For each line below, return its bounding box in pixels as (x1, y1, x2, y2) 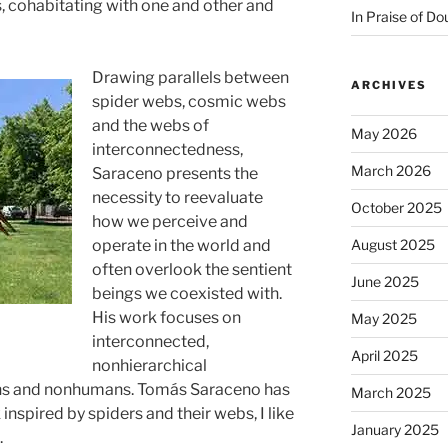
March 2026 (350, 162, 431, 179)
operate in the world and (91, 236, 271, 256)
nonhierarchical (91, 356, 207, 376)
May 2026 (350, 125, 417, 142)
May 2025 (350, 310, 417, 327)
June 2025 (350, 273, 419, 290)
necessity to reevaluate (91, 188, 263, 208)
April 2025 (350, 347, 418, 364)
